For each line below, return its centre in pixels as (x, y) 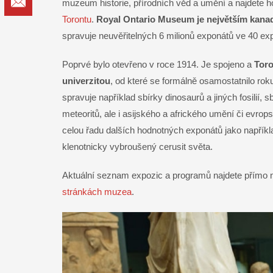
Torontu (77, 19)
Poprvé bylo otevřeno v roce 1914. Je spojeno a (158, 65)
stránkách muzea (97, 192)
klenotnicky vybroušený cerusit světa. (137, 147)
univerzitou (86, 81)
